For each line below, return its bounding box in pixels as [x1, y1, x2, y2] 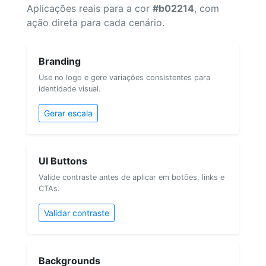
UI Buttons [39, 154, 87, 167]
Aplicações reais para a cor [27, 2, 153, 14]
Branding [39, 55, 81, 67]
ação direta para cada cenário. [27, 16, 164, 28]
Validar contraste [44, 207, 109, 218]
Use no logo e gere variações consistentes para [39, 72, 210, 82]
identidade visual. [39, 84, 101, 93]
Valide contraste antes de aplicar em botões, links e [39, 172, 224, 182]
